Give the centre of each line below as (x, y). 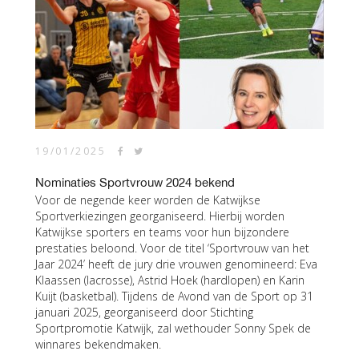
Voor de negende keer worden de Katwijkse (148, 200)
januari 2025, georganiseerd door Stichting (144, 312)
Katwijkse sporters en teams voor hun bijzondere (162, 232)
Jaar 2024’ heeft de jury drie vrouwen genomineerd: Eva (176, 264)
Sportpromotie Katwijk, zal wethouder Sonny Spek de (173, 328)
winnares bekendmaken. (98, 344)
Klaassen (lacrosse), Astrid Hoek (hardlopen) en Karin (170, 280)
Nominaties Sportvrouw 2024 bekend (135, 182)
